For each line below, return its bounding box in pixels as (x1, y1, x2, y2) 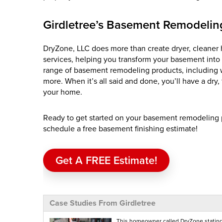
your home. (43, 86, 82, 98)
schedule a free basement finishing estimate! (43, 123, 198, 134)
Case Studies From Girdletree (50, 197, 156, 209)
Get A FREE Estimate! (55, 153, 157, 168)
